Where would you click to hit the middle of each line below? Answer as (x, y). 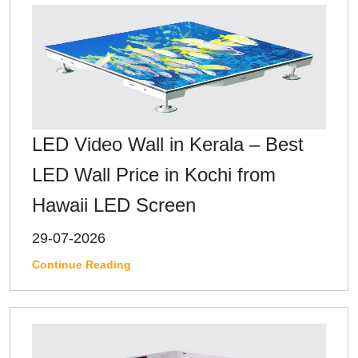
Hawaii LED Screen (114, 205)
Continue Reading (82, 264)
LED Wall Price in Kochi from (154, 174)
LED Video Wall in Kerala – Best (168, 144)
